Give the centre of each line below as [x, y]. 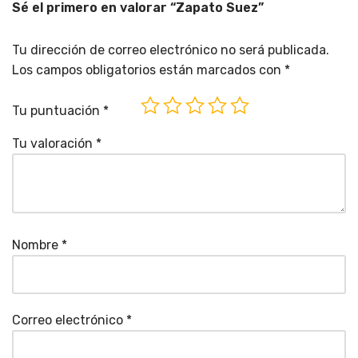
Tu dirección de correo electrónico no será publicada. [171, 50]
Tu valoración [54, 143]
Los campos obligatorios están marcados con [148, 70]
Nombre [37, 245]
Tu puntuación [58, 110]
